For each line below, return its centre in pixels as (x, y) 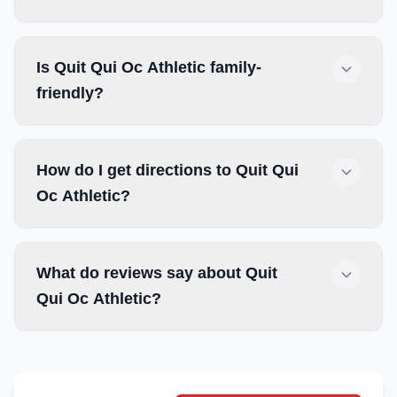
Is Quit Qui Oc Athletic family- (149, 67)
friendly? (70, 93)
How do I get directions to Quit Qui (167, 170)
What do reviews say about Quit (157, 273)
